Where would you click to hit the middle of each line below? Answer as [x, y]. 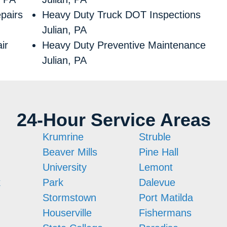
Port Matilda [166, 197]
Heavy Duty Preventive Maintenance [124, 45]
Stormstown [69, 197]
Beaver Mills [70, 152]
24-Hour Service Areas [113, 120]
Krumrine [63, 137]
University [65, 167]
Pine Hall [159, 152]
